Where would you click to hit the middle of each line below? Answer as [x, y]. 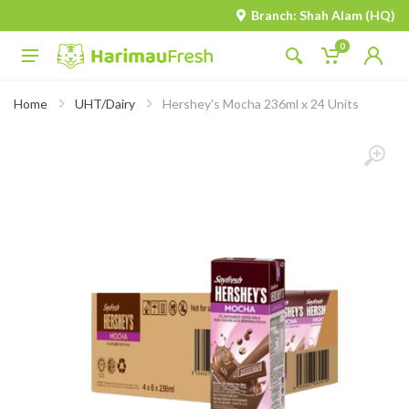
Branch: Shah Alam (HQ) [323, 15]
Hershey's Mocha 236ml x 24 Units [261, 104]
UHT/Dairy [105, 104]
